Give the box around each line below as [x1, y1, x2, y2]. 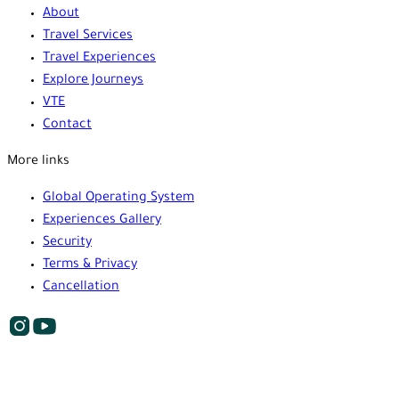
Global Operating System [43, 191, 194, 206]
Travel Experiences [43, 51, 156, 66]
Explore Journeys [43, 73, 143, 88]
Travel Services [43, 28, 133, 44]
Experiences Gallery [43, 213, 161, 228]
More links [7, 154, 69, 169]
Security [43, 235, 92, 250]
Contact [43, 118, 92, 133]
